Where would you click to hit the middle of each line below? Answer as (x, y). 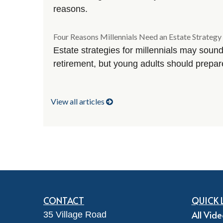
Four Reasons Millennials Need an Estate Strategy (137, 37)
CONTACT (64, 200)
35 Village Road (75, 215)
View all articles (78, 101)
